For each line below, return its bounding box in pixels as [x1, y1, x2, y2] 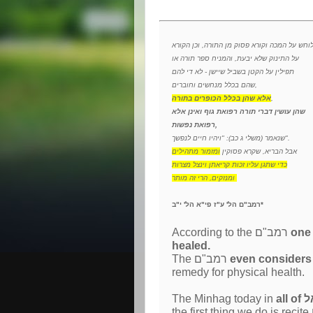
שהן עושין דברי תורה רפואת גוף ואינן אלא [172, 108, 305, 115]
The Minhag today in [172, 293, 276, 305]
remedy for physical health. [172, 266, 305, 278]
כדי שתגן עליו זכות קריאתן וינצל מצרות [172, 161, 287, 168]
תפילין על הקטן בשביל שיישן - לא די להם [172, 68, 294, 75]
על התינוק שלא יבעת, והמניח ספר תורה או [172, 54, 299, 62]
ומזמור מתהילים [172, 147, 220, 155]
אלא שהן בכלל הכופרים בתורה [172, 94, 271, 102]
